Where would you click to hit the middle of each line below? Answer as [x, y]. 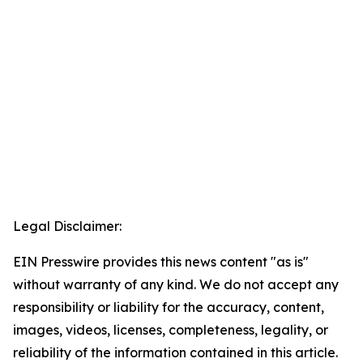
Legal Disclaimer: [67, 226]
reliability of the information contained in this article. [175, 353]
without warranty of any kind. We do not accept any [176, 285]
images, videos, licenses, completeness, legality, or [171, 330]
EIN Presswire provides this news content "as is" [161, 262]
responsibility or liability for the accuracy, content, [169, 307]
